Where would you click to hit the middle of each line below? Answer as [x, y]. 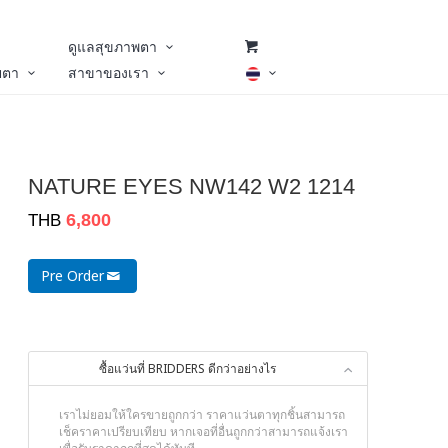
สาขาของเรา [108, 72]
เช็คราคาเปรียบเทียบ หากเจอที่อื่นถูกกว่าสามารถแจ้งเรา [203, 431]
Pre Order [72, 275]
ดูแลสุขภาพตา [112, 46]
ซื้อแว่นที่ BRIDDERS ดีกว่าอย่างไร [187, 368]
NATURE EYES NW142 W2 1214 [191, 186]
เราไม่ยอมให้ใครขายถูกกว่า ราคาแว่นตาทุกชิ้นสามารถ [202, 414]
